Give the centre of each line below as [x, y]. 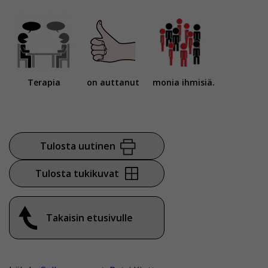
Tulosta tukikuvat [77, 174]
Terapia [44, 83]
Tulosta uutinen [78, 146]
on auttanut [113, 83]
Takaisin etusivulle [89, 218]
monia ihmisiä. [184, 83]
